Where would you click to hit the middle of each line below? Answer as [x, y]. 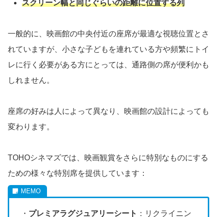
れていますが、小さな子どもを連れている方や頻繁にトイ [108, 49]
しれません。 [31, 80]
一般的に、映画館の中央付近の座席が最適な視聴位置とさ [108, 33]
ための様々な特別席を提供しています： [77, 173]
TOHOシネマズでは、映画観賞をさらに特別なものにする [108, 157]
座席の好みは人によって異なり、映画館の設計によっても [108, 111]
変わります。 [31, 126]
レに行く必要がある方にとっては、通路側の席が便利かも [108, 64]
